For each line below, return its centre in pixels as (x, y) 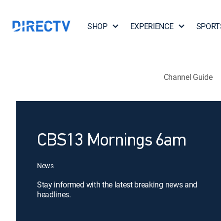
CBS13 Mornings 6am (112, 141)
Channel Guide (188, 77)
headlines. (54, 194)
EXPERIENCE (152, 26)
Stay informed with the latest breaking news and (117, 184)
